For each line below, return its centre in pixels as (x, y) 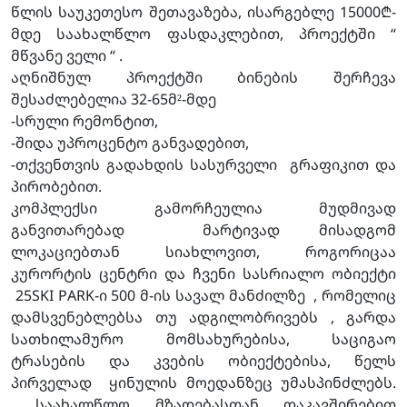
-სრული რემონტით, (84, 121)
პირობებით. (56, 187)
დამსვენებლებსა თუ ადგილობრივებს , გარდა (203, 318)
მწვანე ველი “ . (67, 56)
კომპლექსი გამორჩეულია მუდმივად (203, 208)
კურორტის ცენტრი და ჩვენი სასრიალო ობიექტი (203, 274)
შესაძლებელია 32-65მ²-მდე (114, 99)
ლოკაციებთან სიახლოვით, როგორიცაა (203, 252)
